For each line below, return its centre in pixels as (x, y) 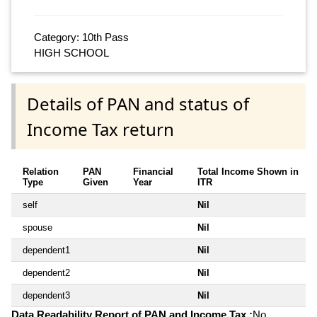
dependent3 (46, 295)
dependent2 (46, 272)
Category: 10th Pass (81, 38)
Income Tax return (100, 129)
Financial (153, 171)
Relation (41, 171)
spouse (38, 227)
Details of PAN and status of (138, 103)
